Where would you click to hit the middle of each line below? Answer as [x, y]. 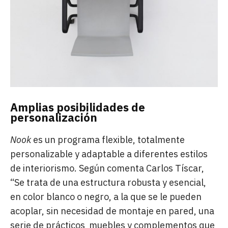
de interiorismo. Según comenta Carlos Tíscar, [107, 168]
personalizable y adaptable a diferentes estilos [109, 154]
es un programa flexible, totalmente [108, 139]
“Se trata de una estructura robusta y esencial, [108, 182]
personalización [54, 117]
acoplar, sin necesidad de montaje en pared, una [112, 211]
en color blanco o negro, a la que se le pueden [106, 196]
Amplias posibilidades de [78, 107]
